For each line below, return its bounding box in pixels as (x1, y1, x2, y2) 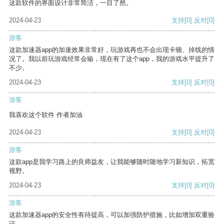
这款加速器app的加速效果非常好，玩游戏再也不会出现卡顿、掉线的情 (9, 46, 214, 54)
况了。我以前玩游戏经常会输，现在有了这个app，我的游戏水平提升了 (9, 55, 214, 63)
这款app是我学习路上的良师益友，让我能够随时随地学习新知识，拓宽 (9, 158, 214, 166)
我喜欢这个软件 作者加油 (9, 111, 82, 119)
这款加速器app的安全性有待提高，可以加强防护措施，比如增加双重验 (9, 211, 214, 219)
